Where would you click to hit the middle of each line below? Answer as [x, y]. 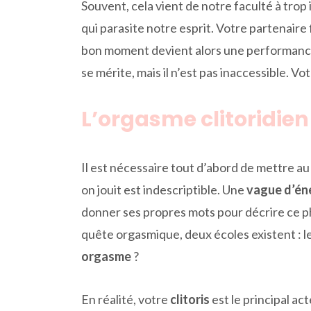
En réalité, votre [126, 299]
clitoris [190, 299]
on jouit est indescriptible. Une [164, 189]
